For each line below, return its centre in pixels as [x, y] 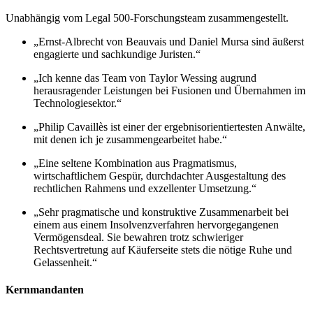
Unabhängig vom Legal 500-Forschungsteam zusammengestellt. [147, 18]
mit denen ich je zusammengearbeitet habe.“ [130, 140]
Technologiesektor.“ [78, 103]
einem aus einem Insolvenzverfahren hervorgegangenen [156, 225]
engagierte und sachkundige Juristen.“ [117, 54]
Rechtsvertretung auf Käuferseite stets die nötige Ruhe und [163, 250]
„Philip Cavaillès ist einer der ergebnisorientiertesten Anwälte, [169, 127]
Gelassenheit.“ [65, 263]
